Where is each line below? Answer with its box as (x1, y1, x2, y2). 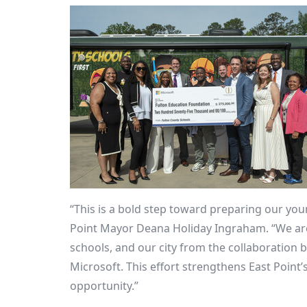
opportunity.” (70, 278, 138, 293)
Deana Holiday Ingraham (136, 221, 266, 236)
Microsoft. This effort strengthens (70, 259, 249, 274)
